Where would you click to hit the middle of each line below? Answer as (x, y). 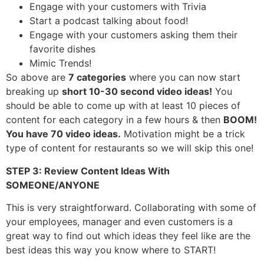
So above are (37, 77)
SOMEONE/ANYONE (53, 185)
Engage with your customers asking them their (133, 35)
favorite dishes (62, 49)
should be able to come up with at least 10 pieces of (123, 106)
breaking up (34, 92)
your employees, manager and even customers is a (119, 221)
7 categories (97, 77)
